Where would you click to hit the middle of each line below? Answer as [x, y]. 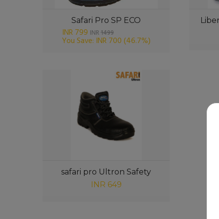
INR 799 [75, 33]
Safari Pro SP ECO [106, 20]
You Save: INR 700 [92, 41]
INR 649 [106, 185]
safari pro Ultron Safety [106, 172]
